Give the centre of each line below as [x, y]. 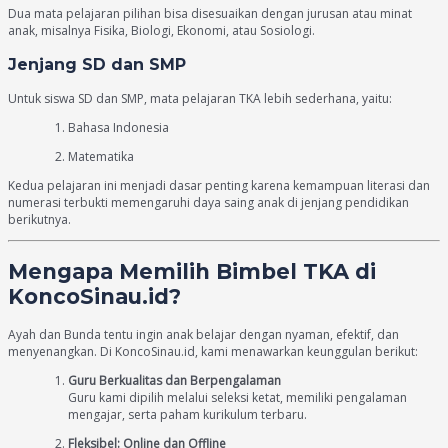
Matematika [101, 156]
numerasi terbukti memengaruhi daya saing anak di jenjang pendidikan [208, 202]
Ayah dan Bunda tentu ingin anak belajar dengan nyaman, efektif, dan [203, 335]
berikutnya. [39, 219]
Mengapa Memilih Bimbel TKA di [192, 272]
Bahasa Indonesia [118, 127]
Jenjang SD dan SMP [97, 64]
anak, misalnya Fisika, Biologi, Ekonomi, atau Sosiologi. [161, 30]
